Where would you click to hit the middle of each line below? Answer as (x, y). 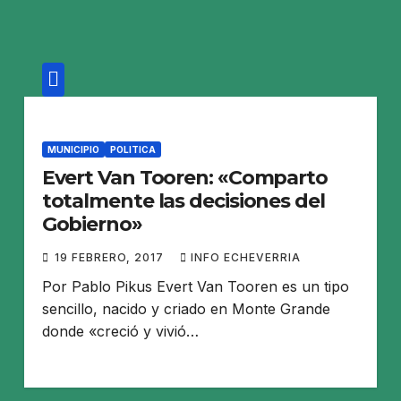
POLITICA (132, 149)
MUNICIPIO (73, 149)
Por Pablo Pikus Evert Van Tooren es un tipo (195, 286)
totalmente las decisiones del (183, 200)
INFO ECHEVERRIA (245, 257)
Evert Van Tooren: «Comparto (184, 177)
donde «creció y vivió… (120, 331)
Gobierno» (92, 224)
